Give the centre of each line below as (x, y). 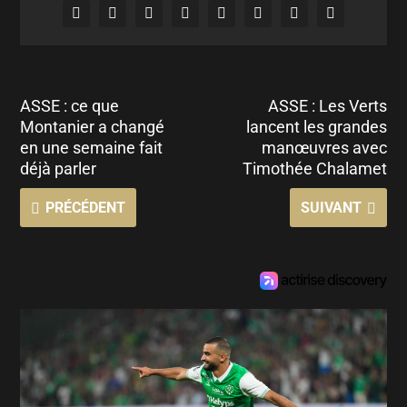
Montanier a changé (93, 126)
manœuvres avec (324, 147)
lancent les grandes (316, 126)
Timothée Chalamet (314, 168)
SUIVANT (331, 207)
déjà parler (59, 168)
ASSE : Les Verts (327, 105)
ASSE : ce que (70, 105)
